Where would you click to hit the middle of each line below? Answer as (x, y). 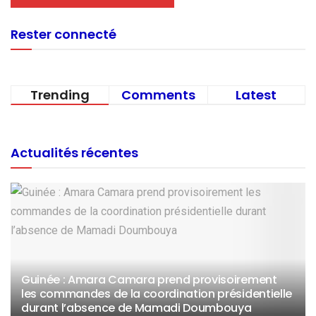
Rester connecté (63, 34)
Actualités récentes (74, 152)
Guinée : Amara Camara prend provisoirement (149, 279)
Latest (256, 95)
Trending (60, 95)
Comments (158, 95)
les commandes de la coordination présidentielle (157, 293)
